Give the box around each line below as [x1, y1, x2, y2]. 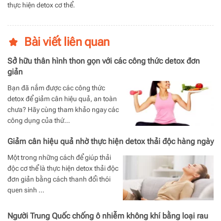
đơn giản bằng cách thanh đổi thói [7, 175, 110, 183]
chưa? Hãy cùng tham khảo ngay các [7, 105, 119, 113]
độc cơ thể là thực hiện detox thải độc [7, 164, 118, 172]
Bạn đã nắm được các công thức [7, 83, 105, 92]
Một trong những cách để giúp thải [7, 153, 111, 161]
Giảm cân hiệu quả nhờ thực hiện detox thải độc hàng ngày [7, 136, 214, 146]
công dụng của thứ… [7, 116, 70, 124]
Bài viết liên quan [24, 35, 110, 49]
